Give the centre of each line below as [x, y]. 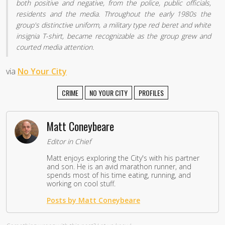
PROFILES [151, 93]
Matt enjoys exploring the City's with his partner [123, 158]
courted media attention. [55, 47]
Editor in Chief [69, 142]
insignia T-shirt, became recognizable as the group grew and [114, 36]
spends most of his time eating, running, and [119, 175]
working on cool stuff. [81, 184]
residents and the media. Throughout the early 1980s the [114, 14]
